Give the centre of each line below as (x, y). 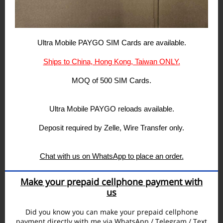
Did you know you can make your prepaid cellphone (111, 212)
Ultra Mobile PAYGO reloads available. (111, 109)
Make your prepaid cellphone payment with (111, 182)
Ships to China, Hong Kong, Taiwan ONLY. (111, 61)
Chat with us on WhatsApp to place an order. (111, 156)
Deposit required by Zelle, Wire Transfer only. (111, 128)
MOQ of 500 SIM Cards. (111, 80)
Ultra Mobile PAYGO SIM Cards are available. (111, 43)
